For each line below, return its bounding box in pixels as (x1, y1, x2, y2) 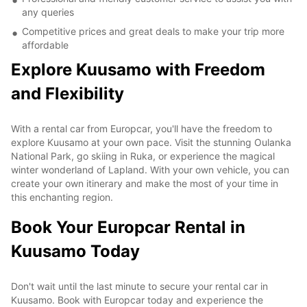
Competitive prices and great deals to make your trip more (22, 25, 284, 37)
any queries (22, 5, 74, 18)
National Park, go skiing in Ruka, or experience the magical (11, 149, 275, 162)
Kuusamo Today (11, 241, 140, 261)
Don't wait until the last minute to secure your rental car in (11, 280, 268, 292)
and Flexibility (11, 83, 124, 103)
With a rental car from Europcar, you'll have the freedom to (11, 122, 272, 134)
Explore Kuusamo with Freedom (11, 59, 265, 79)
